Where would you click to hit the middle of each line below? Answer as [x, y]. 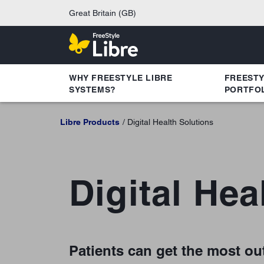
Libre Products [90, 122]
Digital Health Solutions [170, 122]
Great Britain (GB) [103, 13]
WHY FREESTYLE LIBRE [121, 77]
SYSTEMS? [93, 89]
